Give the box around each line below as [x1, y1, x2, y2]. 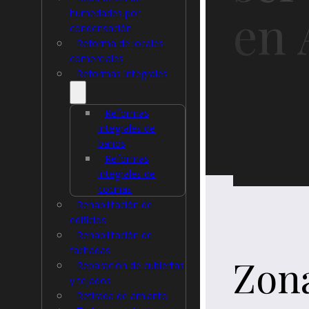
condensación [70, 21, 132, 34]
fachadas [70, 243, 110, 257]
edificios [70, 213, 106, 226]
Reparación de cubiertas [77, 259, 184, 272]
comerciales [70, 52, 123, 65]
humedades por [70, 6, 140, 19]
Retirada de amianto [77, 289, 168, 302]
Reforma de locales [77, 37, 163, 50]
